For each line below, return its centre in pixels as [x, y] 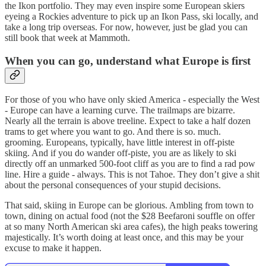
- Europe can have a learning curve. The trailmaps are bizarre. [120, 110]
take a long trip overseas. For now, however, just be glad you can [126, 27]
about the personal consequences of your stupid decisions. [113, 185]
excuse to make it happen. [53, 248]
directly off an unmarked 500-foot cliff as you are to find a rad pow [130, 164]
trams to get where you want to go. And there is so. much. [113, 132]
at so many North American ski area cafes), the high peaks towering [131, 227]
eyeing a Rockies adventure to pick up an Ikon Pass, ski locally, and [132, 16]
